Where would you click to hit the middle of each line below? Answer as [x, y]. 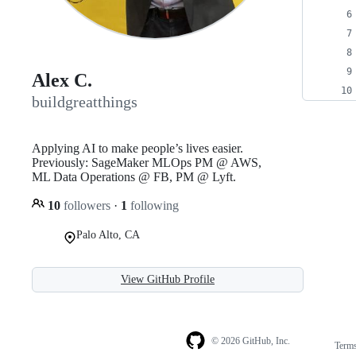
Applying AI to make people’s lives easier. [137, 148]
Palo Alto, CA [108, 234]
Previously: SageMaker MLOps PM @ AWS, [147, 162]
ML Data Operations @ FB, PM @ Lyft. [134, 176]
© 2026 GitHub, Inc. [250, 341]
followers [87, 205]
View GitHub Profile [168, 279]
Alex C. [62, 81]
